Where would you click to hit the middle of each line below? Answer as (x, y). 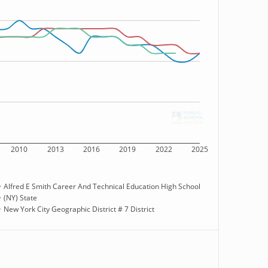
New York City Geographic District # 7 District (79, 209)
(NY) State (20, 198)
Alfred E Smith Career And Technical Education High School (102, 187)
